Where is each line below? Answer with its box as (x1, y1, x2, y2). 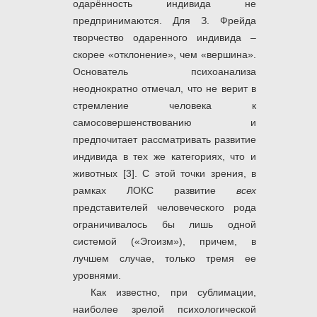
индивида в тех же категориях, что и (73, 151, 256, 163)
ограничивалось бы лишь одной (73, 219, 256, 231)
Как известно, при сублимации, (91, 287, 256, 299)
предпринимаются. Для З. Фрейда (73, 15, 256, 27)
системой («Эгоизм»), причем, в (73, 236, 256, 248)
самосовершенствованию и (73, 117, 256, 129)
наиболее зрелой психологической (73, 304, 256, 316)
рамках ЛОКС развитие (73, 185, 236, 197)
